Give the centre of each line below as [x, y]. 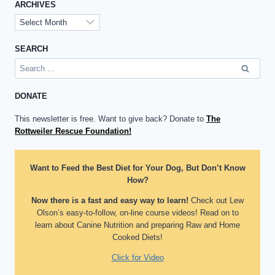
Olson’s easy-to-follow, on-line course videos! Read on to [137, 212]
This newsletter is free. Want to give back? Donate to [110, 119]
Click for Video [137, 257]
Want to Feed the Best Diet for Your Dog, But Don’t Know [137, 168]
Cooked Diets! [137, 237]
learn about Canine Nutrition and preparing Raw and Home [137, 225]
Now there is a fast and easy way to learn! [110, 200]
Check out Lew [216, 200]
